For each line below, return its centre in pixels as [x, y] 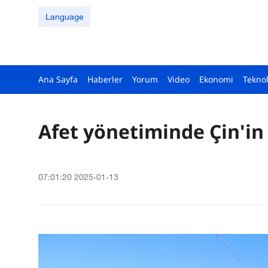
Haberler [105, 79]
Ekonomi [216, 79]
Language [64, 16]
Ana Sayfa [58, 79]
